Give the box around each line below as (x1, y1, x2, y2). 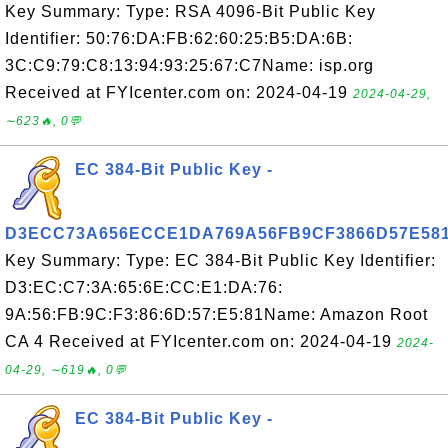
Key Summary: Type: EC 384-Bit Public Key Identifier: (5, 252, 436, 269)
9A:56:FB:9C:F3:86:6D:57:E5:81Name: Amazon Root (5, 306, 428, 323)
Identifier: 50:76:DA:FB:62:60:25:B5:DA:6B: (5, 30, 353, 47)
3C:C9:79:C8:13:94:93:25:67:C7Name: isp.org (5, 57, 374, 74)
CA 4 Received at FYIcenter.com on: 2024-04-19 (5, 333, 397, 350)
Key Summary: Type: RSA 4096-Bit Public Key (5, 3, 376, 20)
